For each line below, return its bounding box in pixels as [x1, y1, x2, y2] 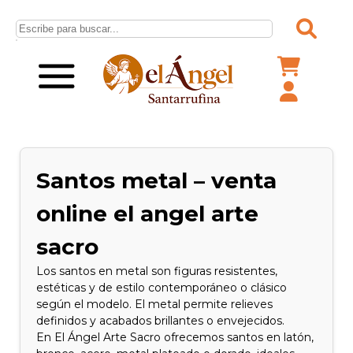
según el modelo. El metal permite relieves [36, 297, 273, 311]
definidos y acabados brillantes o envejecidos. [36, 314, 285, 328]
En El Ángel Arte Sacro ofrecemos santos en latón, [36, 330, 314, 344]
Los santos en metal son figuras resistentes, [36, 264, 278, 278]
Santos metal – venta [36, 167, 277, 194]
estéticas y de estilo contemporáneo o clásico [36, 281, 288, 295]
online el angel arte [36, 200, 259, 227]
